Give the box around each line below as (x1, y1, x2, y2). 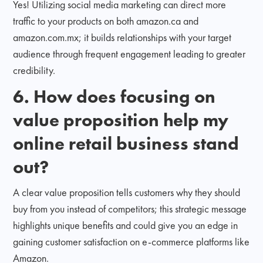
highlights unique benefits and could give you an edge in (13, 218, 238, 232)
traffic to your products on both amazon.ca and (13, 14, 199, 28)
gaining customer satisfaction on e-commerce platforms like (13, 234, 250, 248)
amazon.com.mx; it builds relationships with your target (13, 30, 232, 44)
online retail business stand (13, 131, 240, 155)
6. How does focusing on (13, 84, 216, 108)
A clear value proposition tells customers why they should (13, 185, 241, 199)
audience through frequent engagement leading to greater (13, 46, 246, 60)
